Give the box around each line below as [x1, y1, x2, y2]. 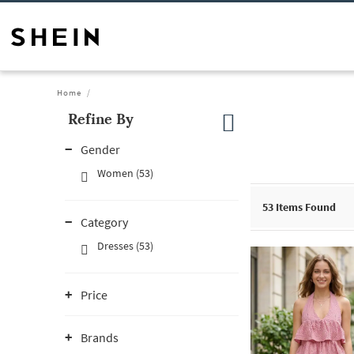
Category [81, 214, 128, 230]
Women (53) [97, 166, 153, 180]
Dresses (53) [97, 239, 153, 253]
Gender [81, 141, 120, 157]
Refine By [68, 110, 134, 128]
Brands [81, 330, 119, 345]
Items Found [273, 200, 336, 214]
